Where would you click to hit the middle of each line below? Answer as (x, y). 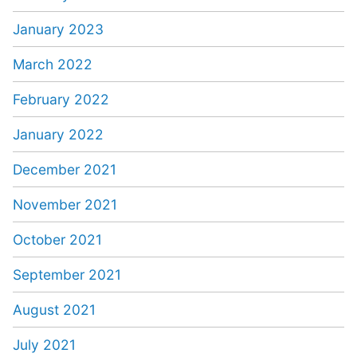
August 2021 (54, 309)
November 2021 (65, 204)
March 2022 (53, 64)
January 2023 (58, 29)
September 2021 (67, 274)
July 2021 (44, 344)
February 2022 (61, 99)
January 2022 (58, 134)
